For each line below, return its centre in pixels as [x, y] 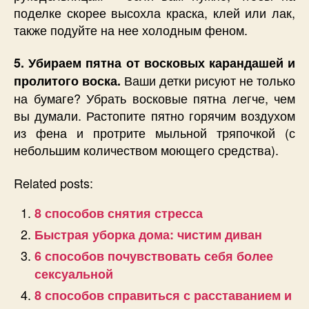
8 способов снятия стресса [119, 213]
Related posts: [53, 182]
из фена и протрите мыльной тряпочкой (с [154, 133]
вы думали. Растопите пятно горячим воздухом [154, 116]
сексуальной [74, 273]
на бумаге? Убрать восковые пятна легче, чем [154, 98]
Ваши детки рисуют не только [208, 80]
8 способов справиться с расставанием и [163, 295]
